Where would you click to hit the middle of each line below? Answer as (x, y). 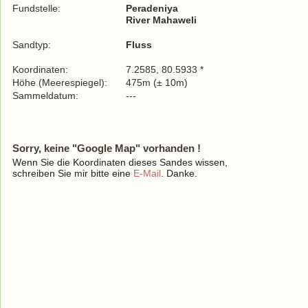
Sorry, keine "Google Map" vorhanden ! (107, 148)
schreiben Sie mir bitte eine (73, 173)
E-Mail (147, 173)
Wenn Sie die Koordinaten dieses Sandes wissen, (120, 162)
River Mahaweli (161, 20)
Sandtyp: (32, 45)
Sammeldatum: (47, 96)
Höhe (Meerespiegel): (60, 82)
